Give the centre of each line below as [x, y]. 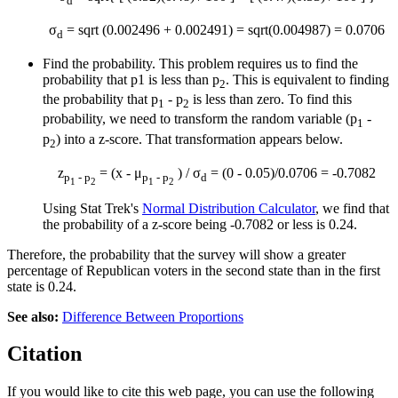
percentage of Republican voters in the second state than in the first [194, 270]
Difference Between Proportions [153, 316]
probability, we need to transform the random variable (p [200, 119]
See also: [33, 316]
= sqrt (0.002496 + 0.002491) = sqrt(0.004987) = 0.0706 [224, 29]
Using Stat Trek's [92, 208]
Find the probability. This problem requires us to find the [200, 63]
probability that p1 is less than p [131, 79]
